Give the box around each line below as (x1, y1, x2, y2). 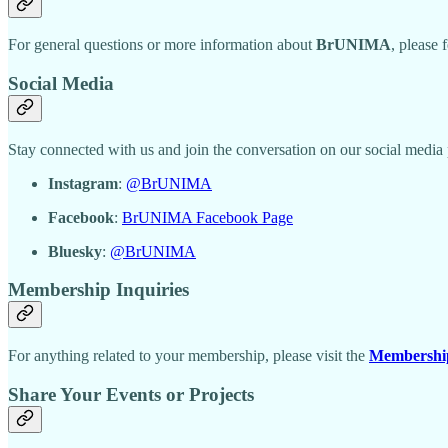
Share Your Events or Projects (8, 383, 254, 405)
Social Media (8, 72, 114, 94)
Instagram (48, 174, 118, 192)
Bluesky (48, 242, 102, 260)
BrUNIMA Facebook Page (122, 208, 293, 226)
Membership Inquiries (8, 279, 189, 301)
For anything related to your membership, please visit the (8, 347, 369, 365)
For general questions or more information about (8, 36, 316, 54)
